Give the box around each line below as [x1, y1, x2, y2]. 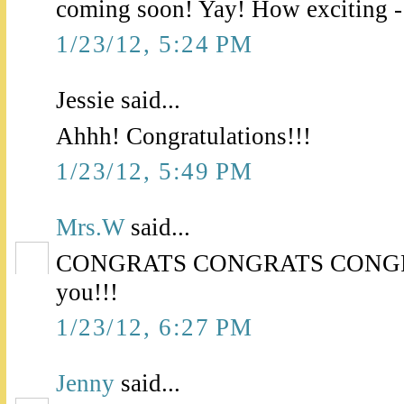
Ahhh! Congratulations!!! [56, 123, 311, 151]
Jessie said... [56, 87, 180, 115]
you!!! [56, 279, 118, 307]
